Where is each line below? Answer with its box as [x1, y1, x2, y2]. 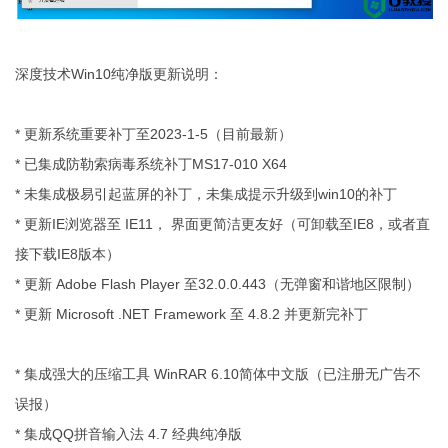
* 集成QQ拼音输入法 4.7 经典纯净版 [15, 426, 242, 443]
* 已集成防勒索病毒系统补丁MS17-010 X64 [15, 156, 287, 173]
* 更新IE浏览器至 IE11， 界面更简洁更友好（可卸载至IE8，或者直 [15, 216, 430, 233]
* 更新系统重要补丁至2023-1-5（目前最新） [15, 126, 292, 143]
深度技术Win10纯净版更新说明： [15, 66, 223, 83]
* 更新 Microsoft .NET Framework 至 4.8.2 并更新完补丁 [15, 306, 368, 323]
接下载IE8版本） [15, 246, 120, 263]
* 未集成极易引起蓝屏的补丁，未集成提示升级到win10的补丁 [15, 186, 397, 203]
